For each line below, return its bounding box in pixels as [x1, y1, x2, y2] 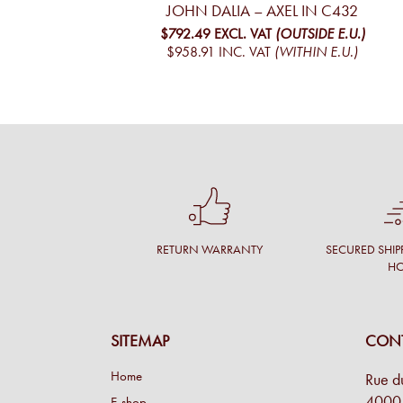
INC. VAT [219, 43, 272, 61]
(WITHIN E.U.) [274, 43, 359, 61]
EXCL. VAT [213, 24, 272, 42]
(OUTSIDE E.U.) [274, 24, 365, 42]
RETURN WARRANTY [156, 242, 263, 258]
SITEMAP [111, 331, 169, 352]
